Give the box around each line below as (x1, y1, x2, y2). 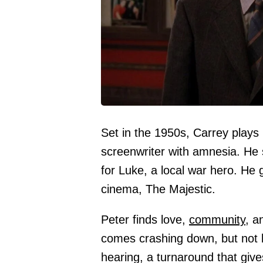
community (189, 213, 245, 227)
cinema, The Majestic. (101, 183, 215, 196)
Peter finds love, (101, 213, 189, 227)
